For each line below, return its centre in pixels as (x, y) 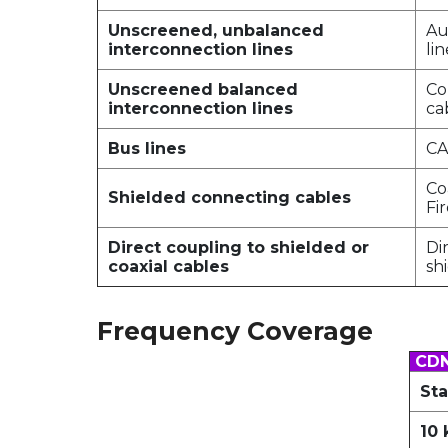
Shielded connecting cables (229, 197)
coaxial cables (168, 266)
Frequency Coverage (235, 331)
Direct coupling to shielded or (238, 247)
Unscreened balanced (203, 89)
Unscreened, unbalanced (216, 30)
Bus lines (147, 148)
